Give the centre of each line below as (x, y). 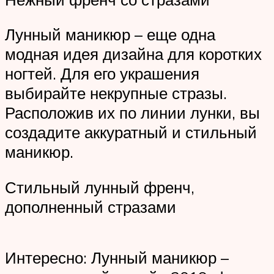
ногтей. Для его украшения (102, 74)
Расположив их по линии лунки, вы (132, 113)
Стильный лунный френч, (100, 187)
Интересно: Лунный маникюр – (117, 258)
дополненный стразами (91, 206)
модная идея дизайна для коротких (133, 54)
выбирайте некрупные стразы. (116, 93)
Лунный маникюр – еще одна (110, 35)
